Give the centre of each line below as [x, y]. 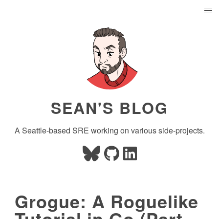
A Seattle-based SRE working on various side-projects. [109, 130]
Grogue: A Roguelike [107, 201]
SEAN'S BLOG [109, 108]
